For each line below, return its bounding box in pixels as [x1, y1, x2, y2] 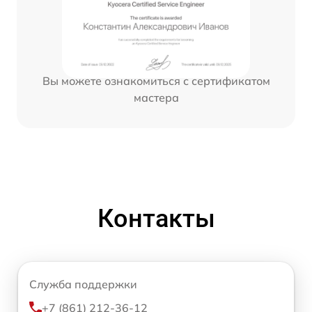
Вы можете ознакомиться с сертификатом [42, 74, 270, 88]
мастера [133, 91, 179, 105]
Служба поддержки [29, 277, 137, 292]
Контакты [97, 204, 215, 234]
